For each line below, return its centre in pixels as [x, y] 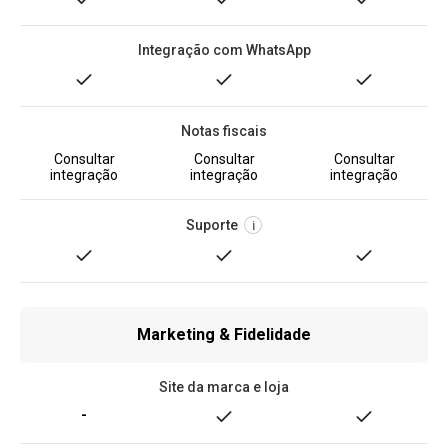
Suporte [212, 225]
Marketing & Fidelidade [224, 334]
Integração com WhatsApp [224, 50]
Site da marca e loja [224, 387]
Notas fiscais [224, 131]
